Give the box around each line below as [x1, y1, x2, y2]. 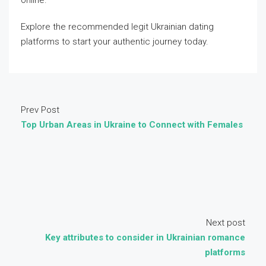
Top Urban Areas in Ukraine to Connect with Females [21, 119, 243, 130]
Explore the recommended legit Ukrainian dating [21, 21, 214, 32]
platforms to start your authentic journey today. [21, 36, 208, 47]
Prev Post [21, 104, 59, 115]
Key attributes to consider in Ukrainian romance [45, 232, 245, 243]
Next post [206, 217, 245, 228]
